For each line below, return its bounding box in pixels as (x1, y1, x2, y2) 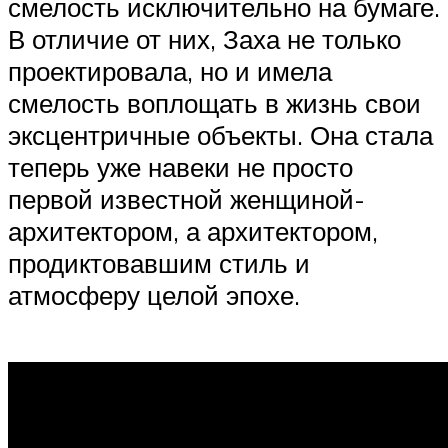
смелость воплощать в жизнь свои (8, 86, 421, 119)
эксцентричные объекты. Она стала (8, 118, 433, 151)
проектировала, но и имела (8, 54, 332, 87)
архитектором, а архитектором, (8, 214, 378, 247)
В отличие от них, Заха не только (8, 22, 401, 55)
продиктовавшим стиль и (8, 246, 310, 279)
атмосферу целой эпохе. (8, 278, 300, 311)
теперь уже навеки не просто (8, 150, 353, 183)
